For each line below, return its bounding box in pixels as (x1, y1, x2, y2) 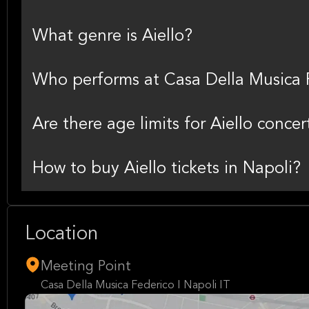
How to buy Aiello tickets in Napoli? (32, 161, 301, 177)
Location (25, 225, 98, 244)
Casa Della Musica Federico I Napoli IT (41, 280, 230, 291)
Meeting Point (41, 260, 131, 274)
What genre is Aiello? (32, 28, 192, 45)
